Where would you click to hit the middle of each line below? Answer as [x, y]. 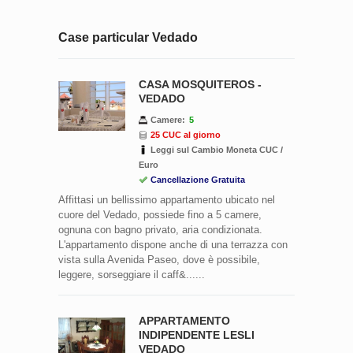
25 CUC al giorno [186, 134]
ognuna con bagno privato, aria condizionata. [160, 229]
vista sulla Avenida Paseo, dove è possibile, [159, 259]
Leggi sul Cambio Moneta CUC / [217, 149]
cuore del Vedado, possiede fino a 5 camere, [160, 214]
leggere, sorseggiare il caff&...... [132, 274]
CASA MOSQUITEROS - [200, 84]
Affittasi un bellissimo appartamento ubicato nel [167, 199]
